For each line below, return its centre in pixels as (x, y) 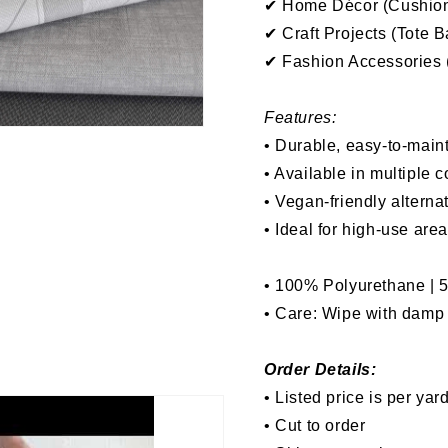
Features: (300, 117)
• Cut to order (315, 425)
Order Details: (320, 369)
